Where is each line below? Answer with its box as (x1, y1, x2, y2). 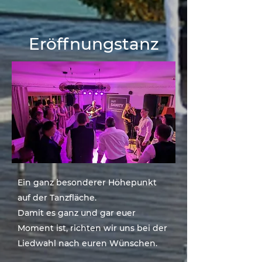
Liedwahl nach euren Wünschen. (18, 238, 157, 249)
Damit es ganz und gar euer (18, 208, 136, 218)
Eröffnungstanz (28, 34, 159, 54)
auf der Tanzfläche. (18, 192, 96, 203)
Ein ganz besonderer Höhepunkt (18, 177, 157, 188)
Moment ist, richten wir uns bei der (18, 223, 167, 233)
